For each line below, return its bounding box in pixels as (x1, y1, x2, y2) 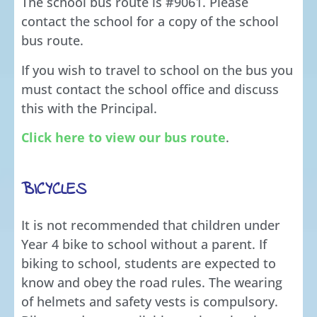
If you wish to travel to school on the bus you (21, 61, 293, 79)
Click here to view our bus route (21, 128, 226, 146)
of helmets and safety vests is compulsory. (21, 293, 278, 311)
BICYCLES (21, 178, 86, 203)
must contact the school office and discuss (21, 80, 279, 98)
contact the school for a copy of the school (21, 13, 279, 30)
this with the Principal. (21, 99, 157, 117)
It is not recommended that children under (21, 217, 280, 234)
